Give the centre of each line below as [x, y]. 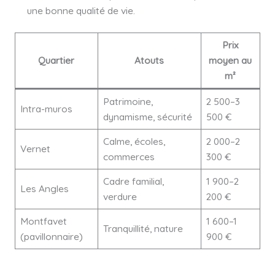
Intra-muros [46, 108]
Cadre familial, [133, 181]
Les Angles [44, 188]
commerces [129, 156]
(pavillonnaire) [51, 236]
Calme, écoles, [134, 141]
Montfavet [43, 221]
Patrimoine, [128, 101]
